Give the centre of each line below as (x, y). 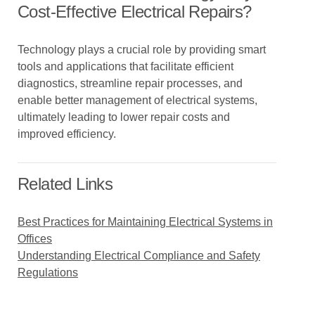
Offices (35, 239)
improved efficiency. (67, 134)
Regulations (48, 272)
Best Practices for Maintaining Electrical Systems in (145, 222)
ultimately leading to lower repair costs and (124, 117)
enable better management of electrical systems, (137, 100)
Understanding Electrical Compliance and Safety (139, 256)
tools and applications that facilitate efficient (126, 66)
